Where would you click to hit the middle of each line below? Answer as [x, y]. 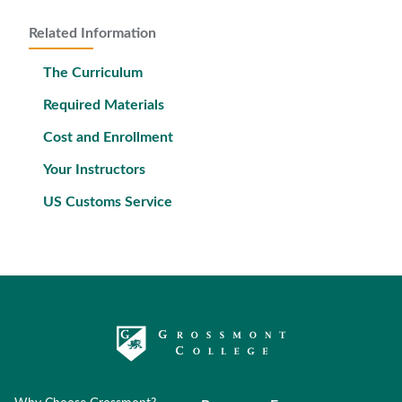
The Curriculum [93, 73]
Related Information [92, 33]
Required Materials [104, 105]
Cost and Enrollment [108, 137]
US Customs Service [108, 202]
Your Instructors [94, 170]
